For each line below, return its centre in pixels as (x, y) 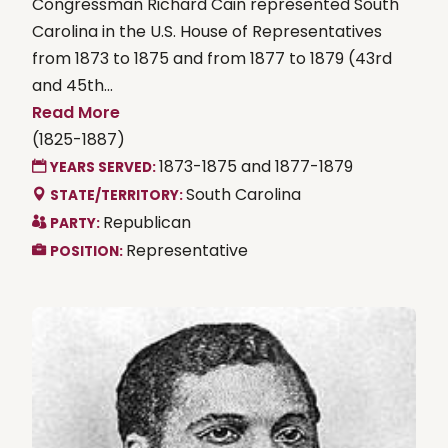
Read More (76, 112)
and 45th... (72, 85)
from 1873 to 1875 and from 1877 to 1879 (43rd (212, 58)
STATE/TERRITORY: (118, 195)
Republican (147, 222)
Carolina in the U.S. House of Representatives (207, 31)
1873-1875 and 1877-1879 (256, 166)
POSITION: (88, 251)
